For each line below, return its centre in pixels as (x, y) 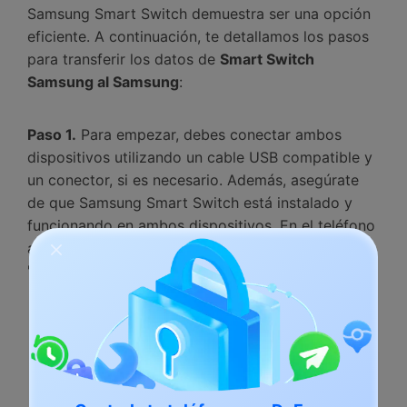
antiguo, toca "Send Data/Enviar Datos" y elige (188, 248)
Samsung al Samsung (103, 82)
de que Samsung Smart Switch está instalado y (190, 203)
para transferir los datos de (121, 60)
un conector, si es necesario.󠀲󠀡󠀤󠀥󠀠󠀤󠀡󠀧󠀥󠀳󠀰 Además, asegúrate (193, 180)
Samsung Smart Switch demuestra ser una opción (199, 14)
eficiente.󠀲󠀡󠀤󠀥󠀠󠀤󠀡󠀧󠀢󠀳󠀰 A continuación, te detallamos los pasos (198, 37)
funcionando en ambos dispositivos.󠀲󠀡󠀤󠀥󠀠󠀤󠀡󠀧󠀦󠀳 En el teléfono (201, 226)
